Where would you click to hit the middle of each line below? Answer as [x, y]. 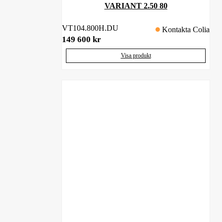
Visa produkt [136, 55]
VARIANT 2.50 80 [136, 5]
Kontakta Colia [186, 29]
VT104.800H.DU [90, 28]
